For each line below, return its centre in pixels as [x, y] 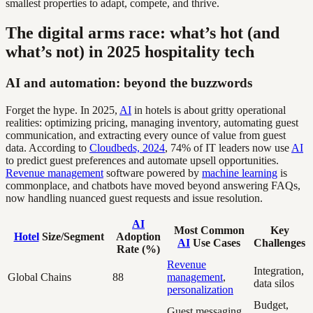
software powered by [153, 173]
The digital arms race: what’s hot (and [143, 33]
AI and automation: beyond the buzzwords [129, 83]
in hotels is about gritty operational [209, 110]
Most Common [209, 230]
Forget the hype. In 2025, [63, 110]
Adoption [138, 236]
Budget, [271, 305]
